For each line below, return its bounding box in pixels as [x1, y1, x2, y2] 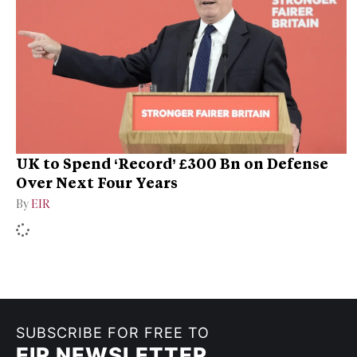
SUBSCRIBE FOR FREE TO [16, 324, 210, 342]
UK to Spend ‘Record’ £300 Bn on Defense [16, 154, 328, 174]
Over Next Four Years [16, 173, 178, 193]
